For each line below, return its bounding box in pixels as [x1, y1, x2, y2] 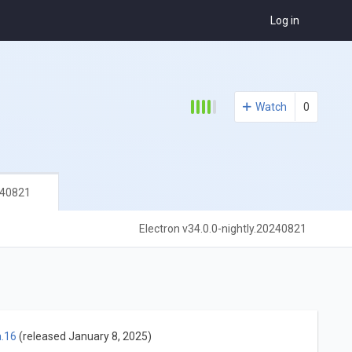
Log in [270, 14, 300, 27]
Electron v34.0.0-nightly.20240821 [139, 222, 307, 236]
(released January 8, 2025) [16, 329, 152, 343]
